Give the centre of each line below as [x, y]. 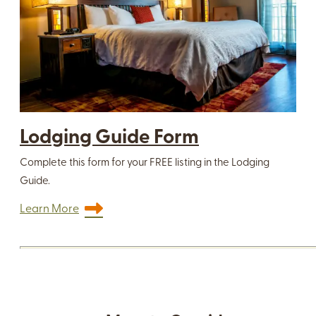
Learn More [49, 209]
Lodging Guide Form [109, 138]
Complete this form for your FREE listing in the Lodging [145, 163]
